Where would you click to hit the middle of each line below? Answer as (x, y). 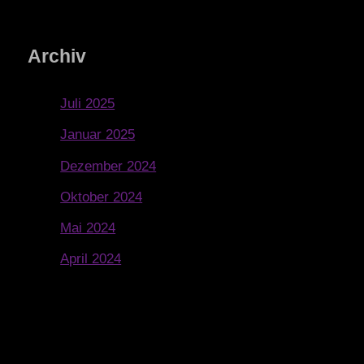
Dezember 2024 (108, 166)
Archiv (57, 57)
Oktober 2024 (102, 197)
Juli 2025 (88, 104)
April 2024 (91, 259)
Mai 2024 (88, 228)
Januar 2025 (98, 135)
